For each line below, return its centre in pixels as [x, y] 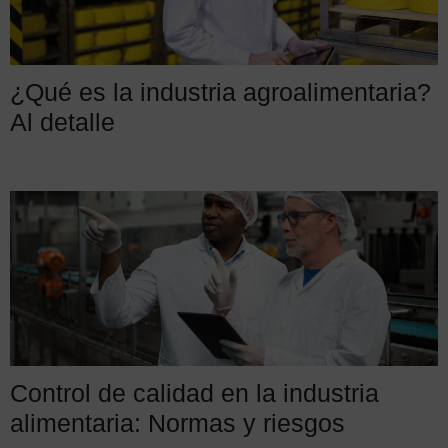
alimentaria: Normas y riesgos [177, 422]
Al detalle [62, 121]
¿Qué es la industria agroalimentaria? [220, 91]
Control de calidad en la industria [194, 392]
